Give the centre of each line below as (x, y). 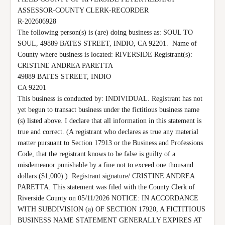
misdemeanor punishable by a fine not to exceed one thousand (105, 165)
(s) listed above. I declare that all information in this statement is (109, 121)
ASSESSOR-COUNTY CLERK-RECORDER (83, 10)
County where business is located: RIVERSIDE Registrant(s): (105, 54)
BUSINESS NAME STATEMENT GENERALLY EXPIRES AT (110, 220)
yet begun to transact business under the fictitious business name (108, 110)
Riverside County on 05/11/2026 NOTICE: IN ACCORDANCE (108, 198)
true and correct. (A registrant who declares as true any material (108, 132)
